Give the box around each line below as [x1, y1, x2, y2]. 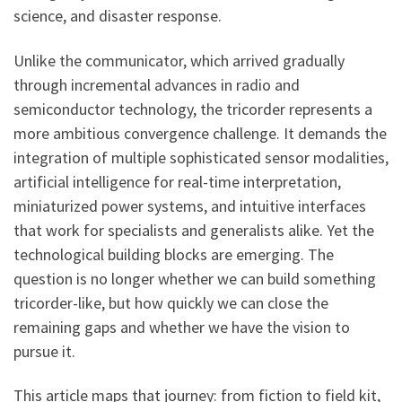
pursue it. [13, 340, 75, 362]
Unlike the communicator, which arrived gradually [13, 49, 345, 71]
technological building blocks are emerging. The [13, 243, 334, 265]
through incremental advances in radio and [13, 74, 300, 95]
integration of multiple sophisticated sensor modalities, [13, 146, 389, 168]
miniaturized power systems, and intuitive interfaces [13, 195, 366, 216]
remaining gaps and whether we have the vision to [13, 316, 350, 337]
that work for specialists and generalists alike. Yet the [13, 219, 374, 240]
